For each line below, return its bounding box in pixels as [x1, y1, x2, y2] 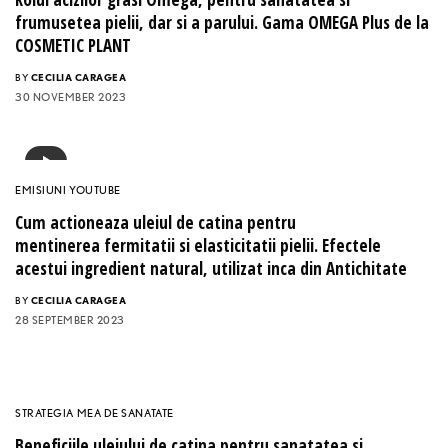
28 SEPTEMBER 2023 [15, 313, 125, 328]
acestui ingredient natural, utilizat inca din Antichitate [15, 257, 407, 281]
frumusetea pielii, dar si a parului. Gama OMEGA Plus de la [15, 11, 429, 35]
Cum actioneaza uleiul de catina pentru [15, 211, 296, 235]
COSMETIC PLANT [15, 34, 131, 58]
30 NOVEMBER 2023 [15, 90, 126, 105]
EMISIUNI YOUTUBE [15, 183, 121, 198]
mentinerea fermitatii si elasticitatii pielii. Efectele [15, 234, 381, 258]
